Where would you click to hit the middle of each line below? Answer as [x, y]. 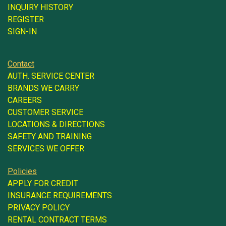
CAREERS [25, 100]
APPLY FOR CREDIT [43, 183]
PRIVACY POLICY [39, 207]
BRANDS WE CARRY [43, 88]
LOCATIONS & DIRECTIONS [56, 124]
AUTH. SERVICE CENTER [51, 76]
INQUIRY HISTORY [40, 7]
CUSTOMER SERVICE [45, 112]
